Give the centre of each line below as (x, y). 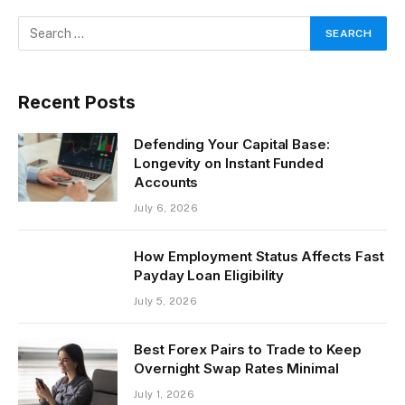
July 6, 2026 (166, 207)
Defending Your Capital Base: (232, 144)
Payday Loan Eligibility (209, 275)
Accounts (166, 182)
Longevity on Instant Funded (229, 163)
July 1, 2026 (164, 394)
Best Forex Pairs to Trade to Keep (248, 349)
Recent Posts (77, 102)
